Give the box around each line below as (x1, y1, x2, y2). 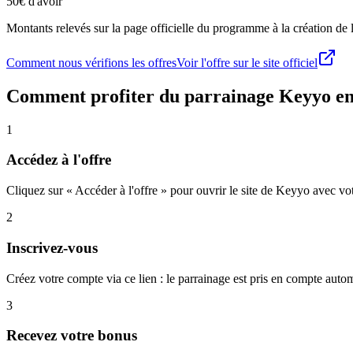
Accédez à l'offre (6, 151, 111, 169)
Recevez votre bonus (6, 327, 137, 344)
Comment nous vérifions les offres (6, 55, 176, 69)
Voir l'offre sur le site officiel (176, 55, 318, 69)
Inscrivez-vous (6, 239, 98, 256)
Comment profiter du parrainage (6, 85, 279, 106)
